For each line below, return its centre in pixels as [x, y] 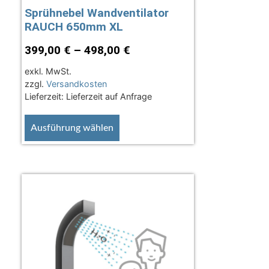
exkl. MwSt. [48, 71]
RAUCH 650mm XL [74, 26]
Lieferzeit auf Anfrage [109, 96]
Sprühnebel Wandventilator [96, 13]
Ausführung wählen [72, 128]
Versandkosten [76, 83]
